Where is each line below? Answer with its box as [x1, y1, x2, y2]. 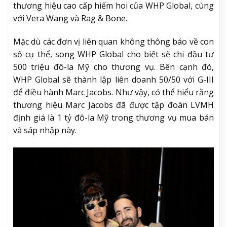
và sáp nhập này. [13, 124, 77, 136]
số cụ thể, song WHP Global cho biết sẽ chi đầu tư [13, 48, 214, 60]
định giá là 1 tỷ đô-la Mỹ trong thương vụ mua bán [13, 111, 214, 123]
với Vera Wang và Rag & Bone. [13, 12, 127, 24]
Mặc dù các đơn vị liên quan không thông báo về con [13, 35, 214, 47]
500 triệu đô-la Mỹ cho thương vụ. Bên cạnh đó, [13, 61, 214, 72]
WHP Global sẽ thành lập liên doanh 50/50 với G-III [13, 73, 214, 85]
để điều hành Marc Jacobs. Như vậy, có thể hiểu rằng [13, 86, 214, 98]
